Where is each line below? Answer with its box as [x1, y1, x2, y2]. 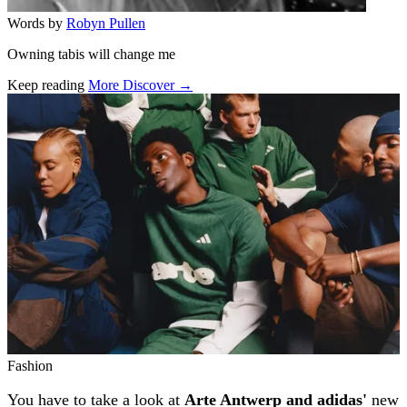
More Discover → [88, 76, 193, 93]
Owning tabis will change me [7, 45, 175, 62]
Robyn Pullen [66, 15, 145, 31]
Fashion [7, 357, 53, 373]
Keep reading [7, 76, 84, 93]
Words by [7, 15, 63, 31]
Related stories [6, 92, 144, 116]
